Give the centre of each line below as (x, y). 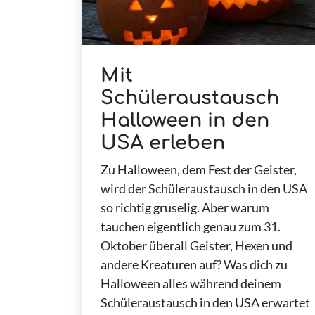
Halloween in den (185, 121)
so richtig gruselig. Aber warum (185, 208)
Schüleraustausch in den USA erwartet (205, 303)
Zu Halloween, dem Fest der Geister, (198, 170)
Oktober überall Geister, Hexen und (196, 246)
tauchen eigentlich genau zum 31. (190, 227)
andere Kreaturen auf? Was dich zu (194, 265)
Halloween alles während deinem (191, 284)
